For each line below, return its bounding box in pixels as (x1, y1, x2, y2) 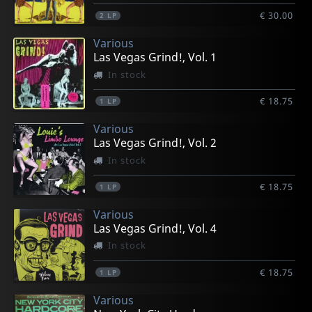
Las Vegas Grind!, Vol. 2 (93, 135, 217, 151)
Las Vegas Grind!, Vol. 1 (93, 49, 217, 65)
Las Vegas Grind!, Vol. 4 (93, 221, 217, 237)
